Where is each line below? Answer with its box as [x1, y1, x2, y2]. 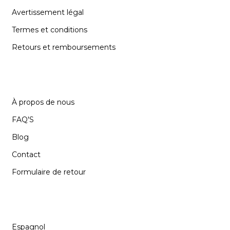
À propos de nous [12, 97, 74, 107]
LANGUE [10, 197, 54, 209]
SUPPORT [10, 72, 63, 85]
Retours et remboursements [12, 42, 116, 52]
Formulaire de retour [12, 167, 86, 177]
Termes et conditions [12, 25, 87, 34]
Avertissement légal [12, 7, 84, 17]
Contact [12, 149, 41, 159]
